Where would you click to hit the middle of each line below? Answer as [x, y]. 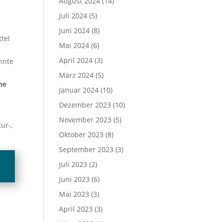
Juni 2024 [75, 30]
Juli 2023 [73, 164]
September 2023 [86, 149]
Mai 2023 [74, 194]
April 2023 [76, 209]
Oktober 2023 [82, 135]
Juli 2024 [73, 16]
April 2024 [76, 60]
